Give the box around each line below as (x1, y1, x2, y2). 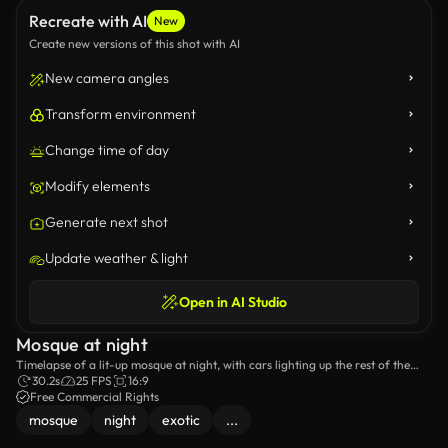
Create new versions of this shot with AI (29, 36, 240, 51)
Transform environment (45, 105, 196, 123)
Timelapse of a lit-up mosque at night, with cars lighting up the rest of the (16, 357, 410, 372)
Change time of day (45, 141, 169, 159)
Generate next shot (45, 213, 168, 231)
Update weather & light (45, 249, 188, 267)
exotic (162, 411, 200, 429)
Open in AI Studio (179, 293, 287, 311)
